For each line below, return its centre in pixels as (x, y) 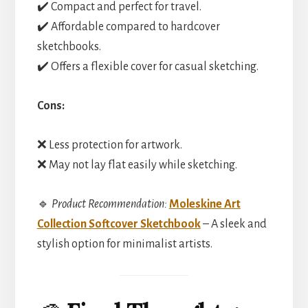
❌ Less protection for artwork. (109, 145)
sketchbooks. (69, 47)
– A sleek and (233, 224)
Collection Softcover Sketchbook (119, 224)
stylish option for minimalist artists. (124, 244)
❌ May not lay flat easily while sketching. (137, 165)
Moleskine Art (205, 205)
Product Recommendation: (109, 205)
